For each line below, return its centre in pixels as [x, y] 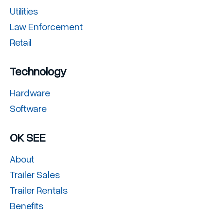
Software [28, 108]
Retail [21, 42]
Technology [38, 71]
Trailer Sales [35, 174]
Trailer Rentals [39, 190]
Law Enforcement [46, 26]
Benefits [27, 205]
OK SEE [28, 137]
